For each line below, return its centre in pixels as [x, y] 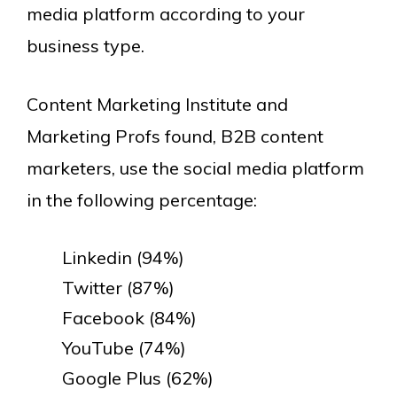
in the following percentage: [142, 199]
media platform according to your [166, 13]
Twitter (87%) [118, 287]
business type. [86, 45]
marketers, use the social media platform [195, 167]
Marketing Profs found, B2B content [175, 136]
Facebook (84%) [129, 317]
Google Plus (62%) [138, 378]
